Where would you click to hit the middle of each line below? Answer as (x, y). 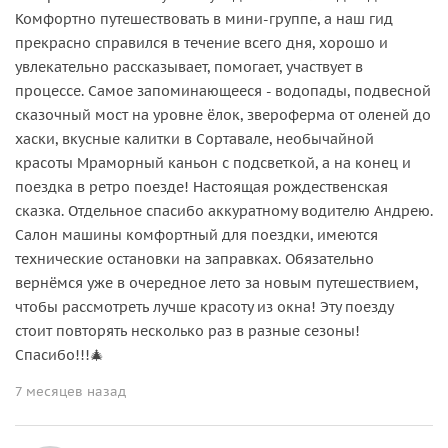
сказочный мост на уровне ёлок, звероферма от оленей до (223, 114)
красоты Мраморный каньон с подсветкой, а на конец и (213, 162)
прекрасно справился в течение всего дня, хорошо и (201, 42)
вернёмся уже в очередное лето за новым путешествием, (216, 282)
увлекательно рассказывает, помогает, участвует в (189, 66)
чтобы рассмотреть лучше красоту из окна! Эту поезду (204, 306)
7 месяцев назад (70, 391)
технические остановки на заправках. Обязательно (194, 258)
